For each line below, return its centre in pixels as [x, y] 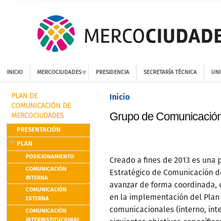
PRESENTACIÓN [38, 130]
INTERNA [37, 178]
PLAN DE [24, 96]
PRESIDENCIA [113, 73]
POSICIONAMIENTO [50, 157]
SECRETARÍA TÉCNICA [170, 73]
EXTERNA [37, 199]
